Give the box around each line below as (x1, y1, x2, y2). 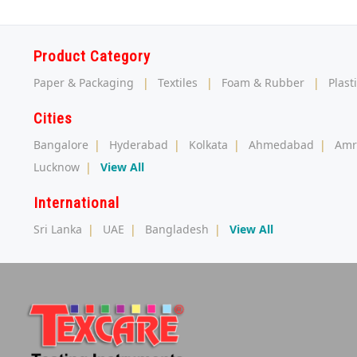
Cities (33, 108, 73, 127)
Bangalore (33, 136, 88, 152)
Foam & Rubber (222, 74, 304, 90)
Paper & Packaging (33, 74, 134, 90)
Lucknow (33, 159, 80, 175)
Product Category (33, 46, 151, 65)
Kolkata (189, 136, 228, 152)
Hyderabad (109, 136, 168, 152)
